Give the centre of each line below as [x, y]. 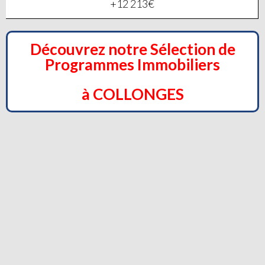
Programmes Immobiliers [132, 64]
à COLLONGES [132, 94]
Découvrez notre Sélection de [132, 49]
